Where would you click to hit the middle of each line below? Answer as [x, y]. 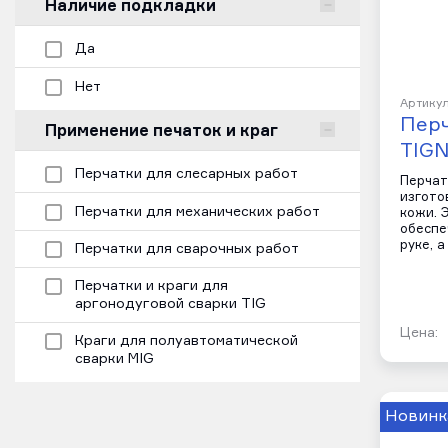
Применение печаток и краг [161, 129]
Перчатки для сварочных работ [187, 249]
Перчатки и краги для [151, 286]
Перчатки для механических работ [197, 211]
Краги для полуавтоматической [186, 341]
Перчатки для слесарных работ [186, 174]
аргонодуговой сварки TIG [170, 304]
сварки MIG [114, 359]
